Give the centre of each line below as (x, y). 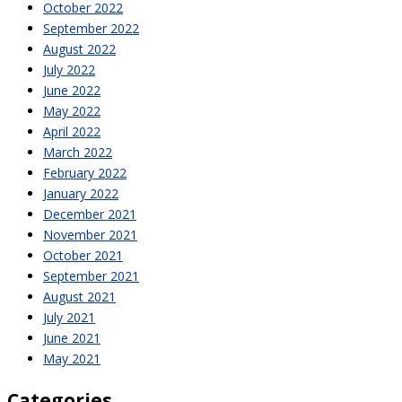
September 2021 (91, 276)
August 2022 (79, 49)
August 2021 (79, 297)
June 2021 (72, 338)
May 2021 (72, 359)
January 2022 (81, 194)
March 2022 (78, 153)
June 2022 (72, 91)
